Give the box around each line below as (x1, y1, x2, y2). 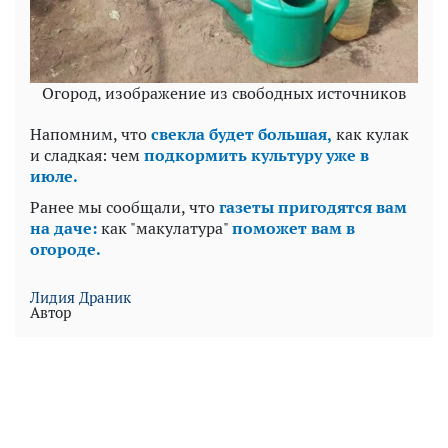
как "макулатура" (97, 216, 232, 239)
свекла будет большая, (151, 122, 332, 145)
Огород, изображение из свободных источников (42, 81, 406, 104)
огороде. (30, 237, 101, 260)
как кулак (332, 122, 409, 145)
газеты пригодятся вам (219, 195, 407, 218)
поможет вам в (232, 216, 355, 239)
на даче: (30, 216, 97, 239)
